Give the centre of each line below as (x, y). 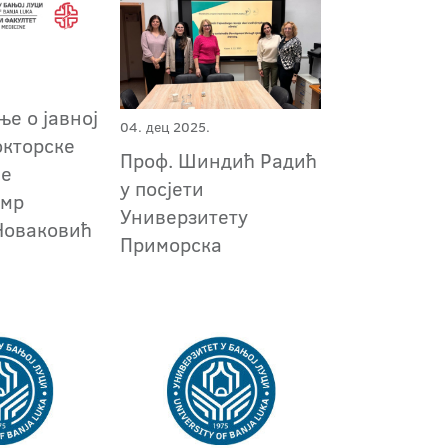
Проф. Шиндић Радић (218, 160)
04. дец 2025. (164, 127)
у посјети (161, 188)
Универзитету (183, 216)
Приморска (170, 244)
